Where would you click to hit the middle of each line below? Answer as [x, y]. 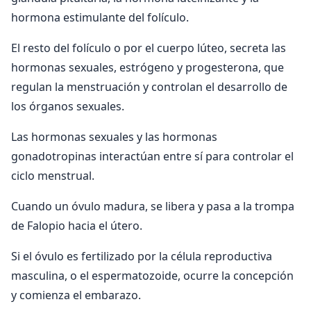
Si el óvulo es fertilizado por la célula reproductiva [142, 256]
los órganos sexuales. [68, 106]
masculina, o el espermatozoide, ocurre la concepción [152, 275]
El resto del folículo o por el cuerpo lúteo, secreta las [149, 48]
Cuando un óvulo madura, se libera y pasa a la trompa [153, 206]
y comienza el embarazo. [76, 295]
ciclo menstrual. [53, 175]
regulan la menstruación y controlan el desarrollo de [149, 86]
